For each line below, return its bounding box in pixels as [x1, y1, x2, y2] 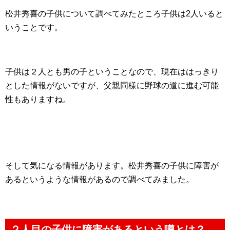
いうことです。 [5, 23, 63, 32]
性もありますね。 [5, 95, 71, 104]
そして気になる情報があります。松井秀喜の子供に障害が [5, 161, 219, 170]
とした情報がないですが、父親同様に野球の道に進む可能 [5, 81, 219, 90]
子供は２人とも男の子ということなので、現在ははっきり [5, 67, 219, 76]
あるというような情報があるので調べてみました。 [5, 175, 194, 184]
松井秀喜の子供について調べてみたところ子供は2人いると [5, 9, 223, 18]
